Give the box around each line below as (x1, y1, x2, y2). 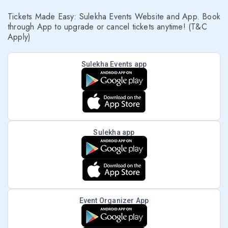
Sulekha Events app (81, 60, 147, 68)
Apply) (8, 31, 31, 43)
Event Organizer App (79, 196, 149, 205)
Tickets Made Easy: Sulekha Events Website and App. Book (8, 11, 221, 22)
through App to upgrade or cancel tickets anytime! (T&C (8, 21, 207, 33)
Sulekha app (93, 128, 135, 136)
